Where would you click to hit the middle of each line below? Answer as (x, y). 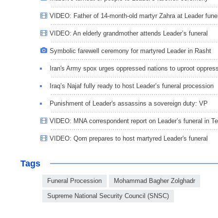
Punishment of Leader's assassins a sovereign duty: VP (129, 103)
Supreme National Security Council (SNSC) (108, 196)
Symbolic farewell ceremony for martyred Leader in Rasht (130, 51)
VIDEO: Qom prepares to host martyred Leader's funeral (129, 138)
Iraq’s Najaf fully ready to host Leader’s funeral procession (132, 86)
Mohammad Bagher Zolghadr (154, 181)
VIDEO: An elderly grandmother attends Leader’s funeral (129, 33)
